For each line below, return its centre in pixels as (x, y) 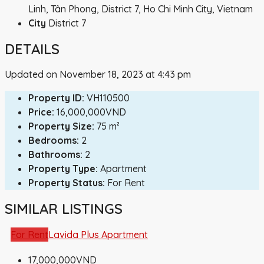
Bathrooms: (55, 155)
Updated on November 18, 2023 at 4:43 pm (98, 75)
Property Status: (67, 183)
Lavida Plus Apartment (98, 235)
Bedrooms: (54, 141)
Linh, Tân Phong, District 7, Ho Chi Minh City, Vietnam (141, 9)
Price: (41, 112)
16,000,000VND (91, 112)
